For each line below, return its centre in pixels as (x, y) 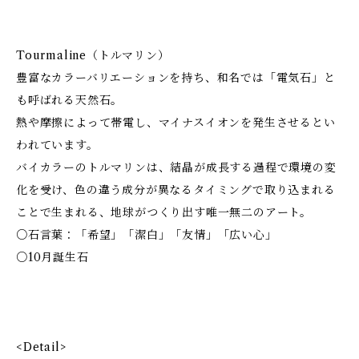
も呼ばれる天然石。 (70, 100)
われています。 (57, 145)
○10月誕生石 (52, 257)
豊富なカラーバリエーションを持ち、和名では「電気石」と (176, 78)
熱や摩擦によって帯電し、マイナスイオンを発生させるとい (176, 123)
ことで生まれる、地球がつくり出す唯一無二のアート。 (164, 212)
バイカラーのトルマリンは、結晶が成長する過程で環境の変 (176, 167)
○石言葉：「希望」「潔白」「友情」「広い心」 (147, 235)
